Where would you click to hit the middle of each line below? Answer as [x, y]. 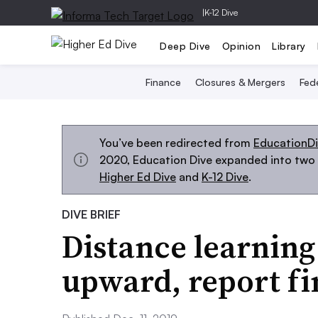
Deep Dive [185, 45]
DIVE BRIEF [91, 214]
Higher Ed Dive [138, 177]
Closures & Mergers [240, 82]
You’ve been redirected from [176, 143]
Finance [163, 82]
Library [289, 45]
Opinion [241, 45]
